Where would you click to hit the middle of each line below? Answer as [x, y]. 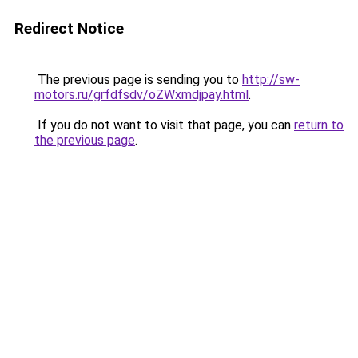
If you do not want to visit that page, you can [164, 125]
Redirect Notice [69, 28]
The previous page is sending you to [138, 80]
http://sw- [271, 80]
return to [319, 125]
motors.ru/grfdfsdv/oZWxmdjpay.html [141, 95]
